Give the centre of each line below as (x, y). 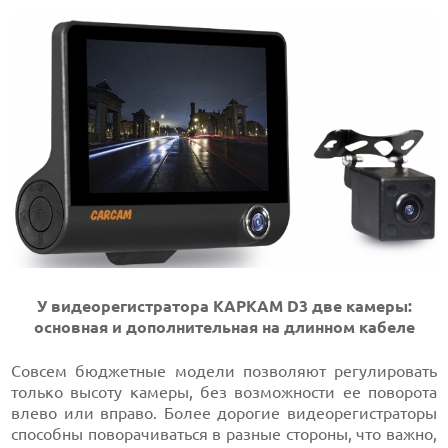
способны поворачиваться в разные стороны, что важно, (224, 433)
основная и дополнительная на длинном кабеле (224, 326)
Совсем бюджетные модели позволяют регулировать (224, 370)
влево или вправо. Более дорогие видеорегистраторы (224, 412)
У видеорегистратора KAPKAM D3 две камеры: (224, 305)
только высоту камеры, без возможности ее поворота (224, 391)
